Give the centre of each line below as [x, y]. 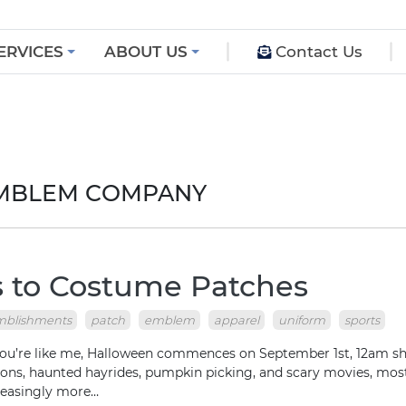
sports [362, 320]
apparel [237, 320]
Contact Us [319, 51]
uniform [302, 320]
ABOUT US [145, 51]
